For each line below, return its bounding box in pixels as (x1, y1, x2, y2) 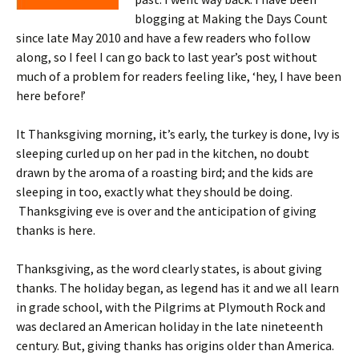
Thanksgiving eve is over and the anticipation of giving (16, 203, 317, 219)
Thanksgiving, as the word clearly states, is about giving (16, 260, 322, 276)
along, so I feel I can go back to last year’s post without (16, 49, 317, 65)
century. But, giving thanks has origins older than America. (16, 337, 334, 353)
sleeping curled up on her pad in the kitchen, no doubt (16, 145, 309, 161)
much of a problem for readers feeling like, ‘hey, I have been (16, 68, 341, 84)
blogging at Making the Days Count (135, 10, 328, 26)
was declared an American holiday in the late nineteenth (16, 318, 323, 334)
